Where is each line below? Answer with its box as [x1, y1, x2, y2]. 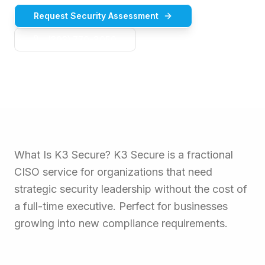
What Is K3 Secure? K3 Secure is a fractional [14, 148, 233, 161]
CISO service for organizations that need [14, 166, 212, 178]
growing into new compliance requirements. [14, 217, 228, 230]
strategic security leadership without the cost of [14, 183, 247, 195]
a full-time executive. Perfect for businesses [14, 200, 228, 212]
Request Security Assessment [34, 11, 159, 21]
